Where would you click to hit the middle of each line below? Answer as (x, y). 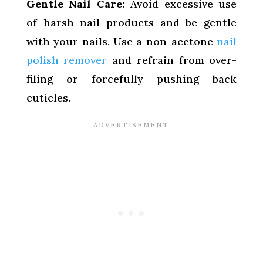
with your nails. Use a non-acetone (122, 41)
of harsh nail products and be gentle (131, 22)
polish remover (67, 60)
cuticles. (48, 97)
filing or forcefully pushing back (131, 79)
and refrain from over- (172, 60)
